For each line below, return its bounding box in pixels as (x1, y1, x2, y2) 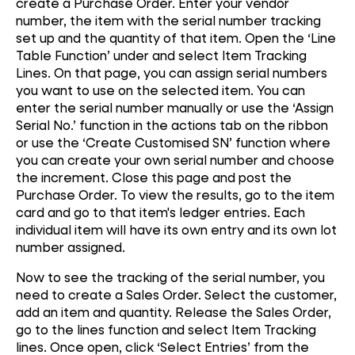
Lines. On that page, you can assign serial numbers (16, 64, 327, 82)
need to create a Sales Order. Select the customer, (16, 285, 337, 303)
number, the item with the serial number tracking (16, 12, 321, 29)
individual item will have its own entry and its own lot (16, 221, 337, 239)
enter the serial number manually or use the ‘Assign (16, 99, 334, 116)
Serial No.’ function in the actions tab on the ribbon (16, 116, 328, 134)
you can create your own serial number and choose (16, 151, 334, 169)
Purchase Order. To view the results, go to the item (16, 186, 334, 204)
